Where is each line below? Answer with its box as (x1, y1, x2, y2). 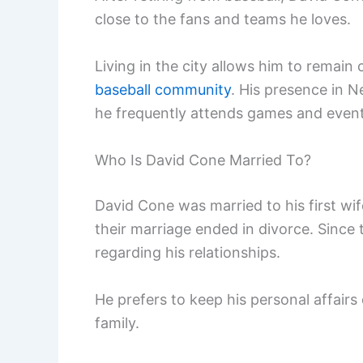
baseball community (95, 81, 231, 99)
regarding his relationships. (95, 243, 280, 261)
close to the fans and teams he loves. (95, 11, 351, 28)
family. (95, 314, 139, 331)
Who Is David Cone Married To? (95, 151, 311, 169)
